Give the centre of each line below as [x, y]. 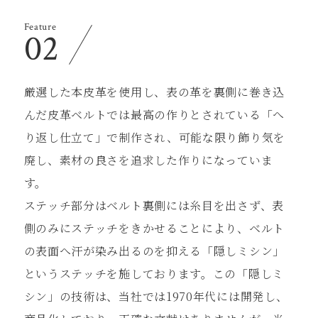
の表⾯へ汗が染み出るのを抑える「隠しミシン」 [154, 251]
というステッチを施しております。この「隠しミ [154, 273]
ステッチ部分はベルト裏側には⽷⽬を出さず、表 [154, 205]
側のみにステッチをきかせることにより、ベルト [154, 228]
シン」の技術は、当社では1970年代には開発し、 [156, 296]
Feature [40, 27]
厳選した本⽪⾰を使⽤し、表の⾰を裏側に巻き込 [154, 92]
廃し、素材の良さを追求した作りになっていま [148, 160]
